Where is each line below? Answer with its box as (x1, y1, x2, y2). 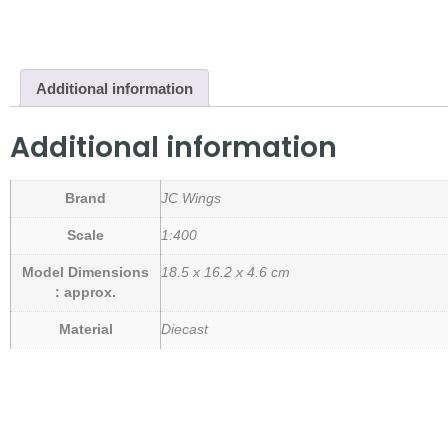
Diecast (161, 322, 208, 338)
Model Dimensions (22, 265, 149, 281)
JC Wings (161, 191, 221, 207)
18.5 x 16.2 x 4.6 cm (161, 265, 290, 281)
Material (58, 322, 113, 338)
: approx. (55, 285, 116, 301)
